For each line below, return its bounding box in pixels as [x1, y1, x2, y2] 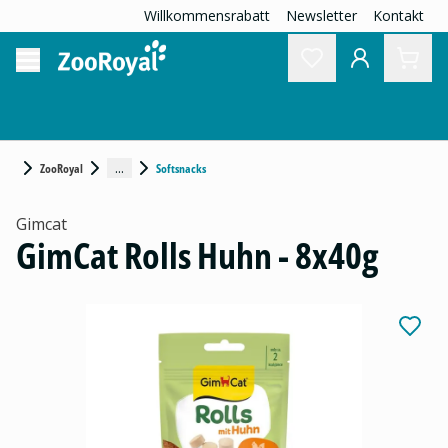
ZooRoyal [40, 159, 83, 177]
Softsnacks [156, 159, 206, 177]
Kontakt [373, 6, 424, 25]
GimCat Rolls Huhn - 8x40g [16, 231, 378, 280]
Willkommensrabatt [144, 6, 270, 25]
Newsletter [286, 6, 357, 25]
